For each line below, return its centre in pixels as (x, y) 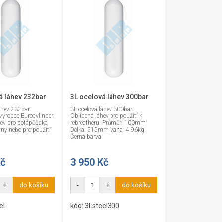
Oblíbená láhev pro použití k (107, 116)
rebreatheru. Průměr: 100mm (108, 123)
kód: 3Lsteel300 (95, 206)
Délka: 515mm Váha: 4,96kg (108, 130)
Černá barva (86, 137)
